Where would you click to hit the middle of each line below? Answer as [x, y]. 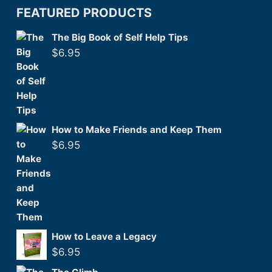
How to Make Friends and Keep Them [137, 130]
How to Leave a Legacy [104, 236]
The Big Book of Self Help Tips [120, 37]
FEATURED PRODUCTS [84, 13]
